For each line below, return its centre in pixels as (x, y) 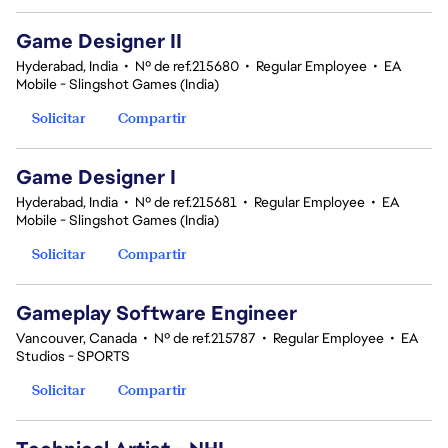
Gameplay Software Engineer (156, 313)
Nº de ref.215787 (205, 338)
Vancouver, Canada (76, 338)
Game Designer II (99, 41)
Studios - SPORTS (73, 356)
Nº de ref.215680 (187, 66)
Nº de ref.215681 (186, 202)
